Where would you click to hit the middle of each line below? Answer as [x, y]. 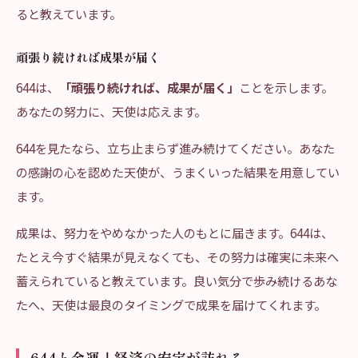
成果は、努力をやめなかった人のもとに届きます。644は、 [175, 233]
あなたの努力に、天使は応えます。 [111, 111]
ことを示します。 [286, 87]
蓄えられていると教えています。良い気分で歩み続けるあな [177, 280]
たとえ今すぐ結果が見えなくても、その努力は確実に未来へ [177, 257]
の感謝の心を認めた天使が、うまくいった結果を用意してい [178, 172]
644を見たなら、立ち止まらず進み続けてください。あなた [175, 148]
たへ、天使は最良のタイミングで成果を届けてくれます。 [171, 304]
